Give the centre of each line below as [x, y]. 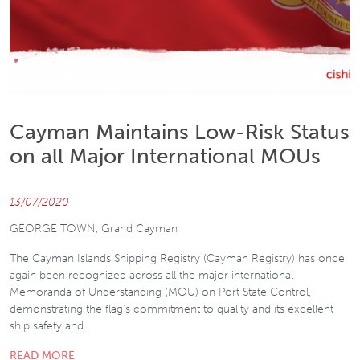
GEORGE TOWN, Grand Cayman [94, 228]
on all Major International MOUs [165, 156]
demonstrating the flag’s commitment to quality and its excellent [172, 309]
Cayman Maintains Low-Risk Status [180, 132]
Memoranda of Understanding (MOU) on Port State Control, [160, 292]
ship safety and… [50, 325]
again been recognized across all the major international [151, 275]
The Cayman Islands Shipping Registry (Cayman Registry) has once [177, 258]
